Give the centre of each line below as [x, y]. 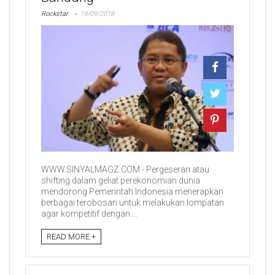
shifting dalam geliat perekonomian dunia [121, 180]
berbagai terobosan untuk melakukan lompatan [133, 202]
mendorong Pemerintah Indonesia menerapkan [132, 191]
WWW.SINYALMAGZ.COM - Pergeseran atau [125, 169]
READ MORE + [71, 236]
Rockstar [55, 14]
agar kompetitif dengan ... [89, 213]
